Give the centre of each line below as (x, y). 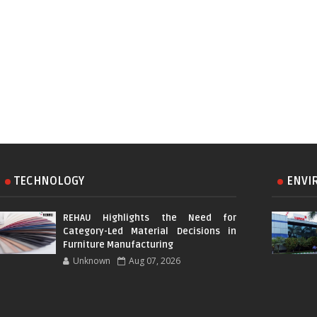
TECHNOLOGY (49, 181)
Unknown (92, 261)
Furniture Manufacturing (118, 245)
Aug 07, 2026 (155, 261)
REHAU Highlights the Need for (150, 218)
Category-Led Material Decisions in (150, 232)
